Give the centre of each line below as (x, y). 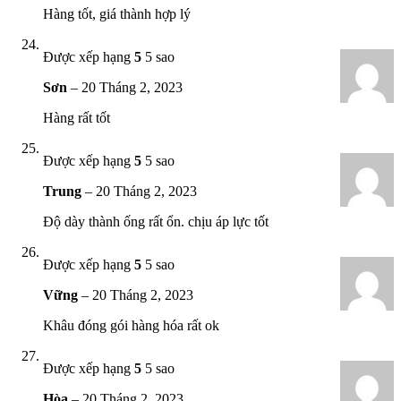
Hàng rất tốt (77, 117)
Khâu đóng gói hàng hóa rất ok (131, 325)
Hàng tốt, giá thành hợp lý (117, 13)
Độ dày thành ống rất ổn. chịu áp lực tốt (156, 221)
